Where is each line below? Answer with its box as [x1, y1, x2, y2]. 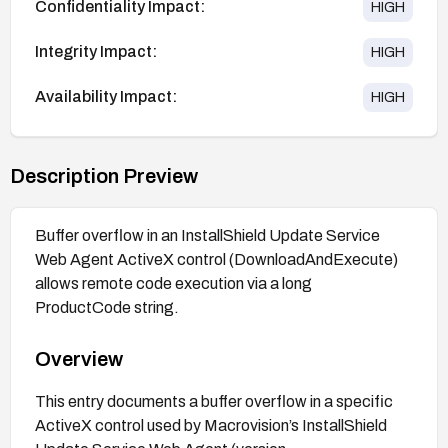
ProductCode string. [35, 298, 179, 316]
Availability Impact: [35, 88, 177, 106]
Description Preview [10, 164, 198, 187]
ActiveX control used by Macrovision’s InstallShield [35, 416, 387, 434]
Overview [35, 347, 123, 370]
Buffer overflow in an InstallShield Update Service [35, 226, 380, 244]
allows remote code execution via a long [35, 274, 312, 292]
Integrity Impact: [35, 43, 157, 61]
